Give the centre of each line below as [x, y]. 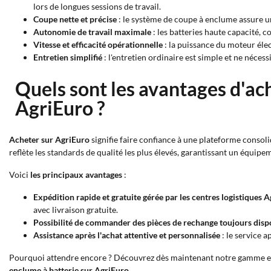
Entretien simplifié [68, 57]
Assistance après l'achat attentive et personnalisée [127, 235]
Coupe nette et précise [75, 19]
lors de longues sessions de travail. [97, 6]
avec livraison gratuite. [76, 210]
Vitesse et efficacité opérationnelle [98, 44]
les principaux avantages [76, 175]
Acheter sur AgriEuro [49, 139]
